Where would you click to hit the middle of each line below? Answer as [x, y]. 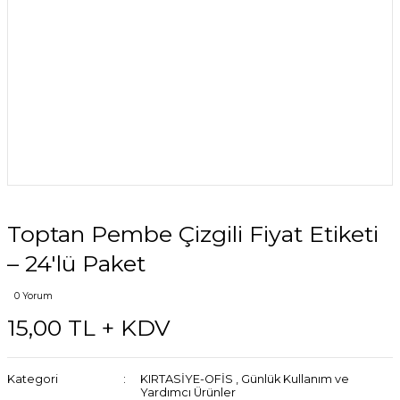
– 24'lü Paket [76, 263]
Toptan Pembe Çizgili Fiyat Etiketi [193, 234]
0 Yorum [33, 296]
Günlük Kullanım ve [295, 379]
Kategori [33, 379]
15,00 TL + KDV [89, 328]
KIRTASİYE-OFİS [186, 379]
